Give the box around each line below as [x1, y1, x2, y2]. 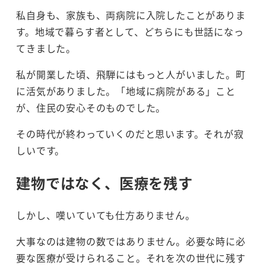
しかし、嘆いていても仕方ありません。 [16, 208, 195, 223]
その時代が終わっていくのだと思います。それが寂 [16, 126, 244, 141]
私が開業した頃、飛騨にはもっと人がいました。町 [16, 67, 246, 82]
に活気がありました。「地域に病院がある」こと [16, 84, 236, 99]
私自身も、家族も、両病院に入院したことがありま [16, 8, 246, 23]
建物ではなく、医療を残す [16, 172, 193, 194]
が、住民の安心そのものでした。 [16, 100, 166, 115]
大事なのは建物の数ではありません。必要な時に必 [16, 234, 246, 249]
